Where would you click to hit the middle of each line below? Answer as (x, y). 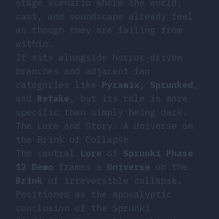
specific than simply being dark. (102, 112)
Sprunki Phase (158, 153)
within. (34, 44)
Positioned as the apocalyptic (94, 194)
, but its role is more (129, 98)
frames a (80, 167)
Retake (53, 98)
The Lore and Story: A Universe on (104, 126)
